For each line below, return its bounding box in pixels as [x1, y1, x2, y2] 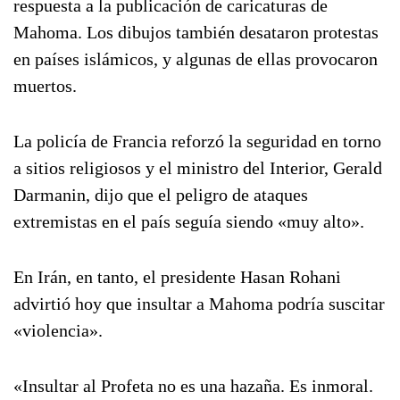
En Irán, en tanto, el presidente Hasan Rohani [13, 267, 341, 287]
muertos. [13, 76, 77, 96]
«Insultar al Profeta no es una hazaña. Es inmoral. [13, 376, 373, 396]
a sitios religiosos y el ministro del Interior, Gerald [13, 158, 382, 178]
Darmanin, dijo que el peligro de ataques [13, 185, 308, 204]
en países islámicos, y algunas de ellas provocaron [13, 49, 378, 69]
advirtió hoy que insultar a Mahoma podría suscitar [13, 294, 385, 313]
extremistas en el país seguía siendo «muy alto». [13, 212, 364, 231]
